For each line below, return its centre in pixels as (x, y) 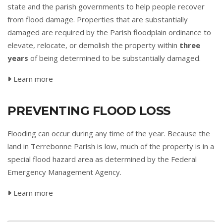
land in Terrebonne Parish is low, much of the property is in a (111, 146)
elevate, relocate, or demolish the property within (93, 45)
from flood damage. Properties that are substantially (98, 19)
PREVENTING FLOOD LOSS (89, 111)
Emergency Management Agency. (64, 172)
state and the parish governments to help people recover (106, 6)
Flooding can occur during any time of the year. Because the (109, 133)
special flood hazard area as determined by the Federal (102, 159)
